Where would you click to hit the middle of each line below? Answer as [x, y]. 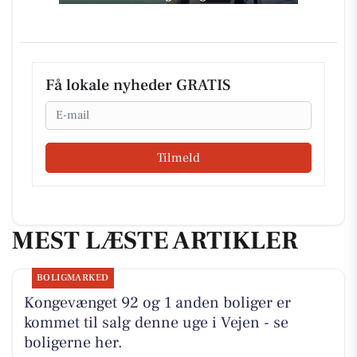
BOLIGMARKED [73, 277]
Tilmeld [178, 158]
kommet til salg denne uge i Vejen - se [156, 322]
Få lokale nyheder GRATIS [138, 85]
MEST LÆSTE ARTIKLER [155, 241]
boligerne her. [73, 342]
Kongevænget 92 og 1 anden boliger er [157, 302]
